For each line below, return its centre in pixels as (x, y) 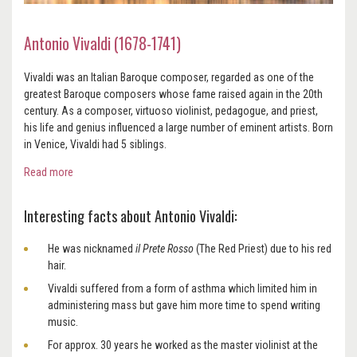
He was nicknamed (92, 248)
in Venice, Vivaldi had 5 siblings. (95, 145)
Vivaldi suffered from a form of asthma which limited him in (182, 288)
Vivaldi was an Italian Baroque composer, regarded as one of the (169, 78)
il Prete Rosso (166, 248)
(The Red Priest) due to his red (264, 248)
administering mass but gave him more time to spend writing (184, 305)
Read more (49, 173)
